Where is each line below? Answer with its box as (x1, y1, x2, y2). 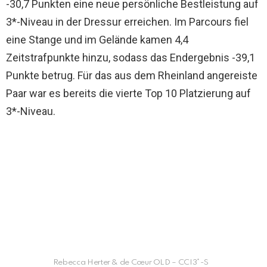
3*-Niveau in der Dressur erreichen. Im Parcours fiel (6, 15, 249, 28)
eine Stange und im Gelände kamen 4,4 (6, 33, 188, 46)
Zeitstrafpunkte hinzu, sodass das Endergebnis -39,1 (6, 51, 255, 64)
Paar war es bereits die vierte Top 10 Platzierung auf (6, 87, 251, 100)
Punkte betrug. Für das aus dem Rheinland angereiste (6, 69, 257, 82)
